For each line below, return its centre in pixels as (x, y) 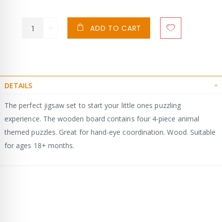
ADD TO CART (116, 28)
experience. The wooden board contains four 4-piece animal (102, 118)
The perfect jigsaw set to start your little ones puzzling (93, 105)
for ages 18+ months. (40, 145)
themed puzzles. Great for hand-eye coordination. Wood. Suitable (110, 132)
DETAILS (18, 85)
